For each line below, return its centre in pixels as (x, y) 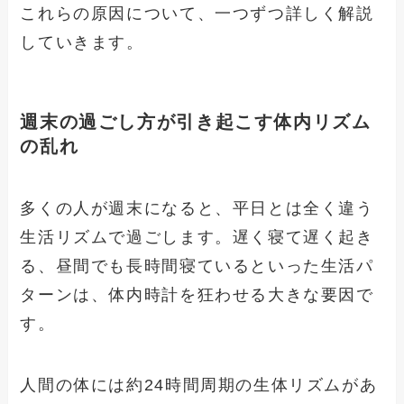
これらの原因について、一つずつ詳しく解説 (197, 13)
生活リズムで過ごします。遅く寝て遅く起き (197, 238)
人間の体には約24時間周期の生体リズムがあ (199, 385)
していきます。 (82, 42)
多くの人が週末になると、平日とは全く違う (197, 209)
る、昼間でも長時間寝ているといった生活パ (197, 266)
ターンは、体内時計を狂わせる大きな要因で (197, 295)
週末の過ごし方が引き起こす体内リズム (196, 121)
